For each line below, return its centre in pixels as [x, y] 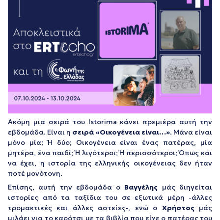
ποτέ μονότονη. [35, 173]
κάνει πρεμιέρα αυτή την [164, 122]
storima [103, 122]
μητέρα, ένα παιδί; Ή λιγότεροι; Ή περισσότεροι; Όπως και [110, 153]
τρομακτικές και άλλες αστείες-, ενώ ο [85, 208]
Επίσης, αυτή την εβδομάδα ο [66, 187]
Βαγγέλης [141, 187]
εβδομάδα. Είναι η [40, 132]
